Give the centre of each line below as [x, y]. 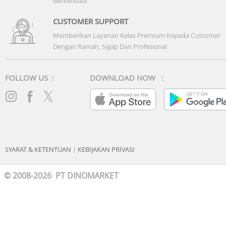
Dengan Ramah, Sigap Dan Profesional [110, 46]
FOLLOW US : [30, 77]
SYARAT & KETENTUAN [38, 149]
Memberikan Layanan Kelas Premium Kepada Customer [137, 35]
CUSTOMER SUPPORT [91, 21]
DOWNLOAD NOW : [127, 77]
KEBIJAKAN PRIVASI [106, 149]
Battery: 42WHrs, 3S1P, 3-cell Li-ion [73, 7]
